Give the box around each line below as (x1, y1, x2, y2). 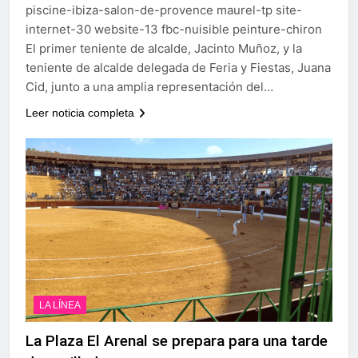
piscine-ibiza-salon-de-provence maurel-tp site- (26, 2, 302, 18)
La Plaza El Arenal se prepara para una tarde (26, 332, 328, 351)
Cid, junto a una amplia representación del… (26, 78, 273, 94)
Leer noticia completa (26, 105, 134, 119)
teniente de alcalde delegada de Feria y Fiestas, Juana (26, 59, 331, 75)
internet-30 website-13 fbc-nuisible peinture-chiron (26, 21, 322, 37)
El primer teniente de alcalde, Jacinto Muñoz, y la (26, 40, 302, 56)
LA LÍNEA (39, 300, 81, 312)
